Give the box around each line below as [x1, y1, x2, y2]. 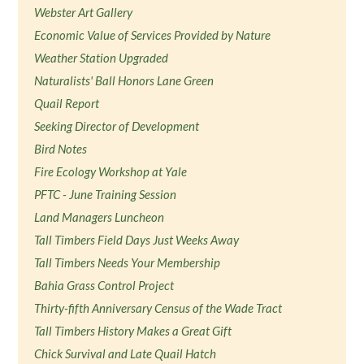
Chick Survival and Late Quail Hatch [34, 346, 217, 361]
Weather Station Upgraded [34, 50, 169, 65]
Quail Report [34, 96, 100, 110]
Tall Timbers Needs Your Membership [34, 255, 221, 270]
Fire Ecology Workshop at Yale [34, 164, 188, 179]
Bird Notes [34, 141, 88, 156]
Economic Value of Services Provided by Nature [34, 28, 271, 42]
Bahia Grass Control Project [34, 278, 175, 292]
